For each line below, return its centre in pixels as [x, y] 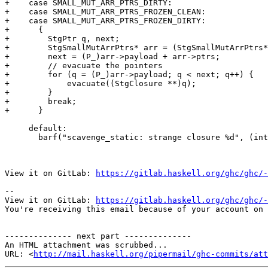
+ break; [41, 102]
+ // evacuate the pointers [84, 66]
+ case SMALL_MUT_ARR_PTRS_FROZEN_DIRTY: [105, 21]
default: [17, 129]
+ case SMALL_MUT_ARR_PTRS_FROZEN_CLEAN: [105, 12]
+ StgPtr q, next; [62, 39]
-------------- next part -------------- [98, 236]
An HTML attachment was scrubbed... [86, 245]
